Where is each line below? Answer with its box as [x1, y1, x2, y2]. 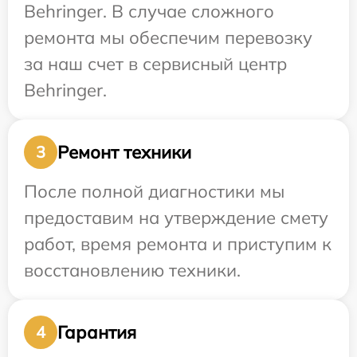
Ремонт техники [57, 140, 191, 163]
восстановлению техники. [24, 259, 241, 282]
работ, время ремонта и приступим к [24, 233, 331, 256]
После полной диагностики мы [24, 180, 284, 203]
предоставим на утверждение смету [24, 206, 328, 229]
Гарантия [57, 320, 136, 343]
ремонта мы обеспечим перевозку [24, 26, 312, 49]
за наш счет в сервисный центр [24, 53, 287, 76]
